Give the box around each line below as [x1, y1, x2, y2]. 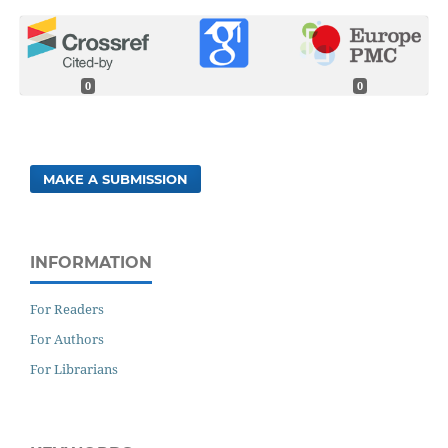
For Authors [30, 329, 104, 348]
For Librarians [30, 359, 118, 378]
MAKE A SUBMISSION [43, 170, 189, 187]
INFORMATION [30, 252, 152, 272]
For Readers [30, 299, 104, 318]
